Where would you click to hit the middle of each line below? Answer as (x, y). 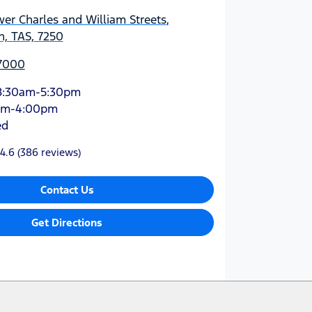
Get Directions (67, 222)
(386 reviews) (49, 152)
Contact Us (67, 189)
